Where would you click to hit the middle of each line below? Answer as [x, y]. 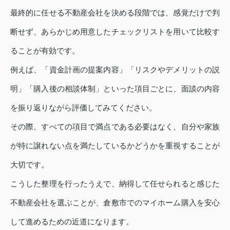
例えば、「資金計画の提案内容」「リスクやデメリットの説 [115, 70]
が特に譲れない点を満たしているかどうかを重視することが [115, 146]
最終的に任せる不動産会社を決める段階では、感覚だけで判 [115, 13]
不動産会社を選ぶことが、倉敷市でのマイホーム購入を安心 [115, 203]
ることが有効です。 [45, 51]
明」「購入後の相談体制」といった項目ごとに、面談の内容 [115, 89]
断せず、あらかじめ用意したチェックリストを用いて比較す [115, 32]
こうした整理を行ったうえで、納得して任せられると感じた [115, 184]
